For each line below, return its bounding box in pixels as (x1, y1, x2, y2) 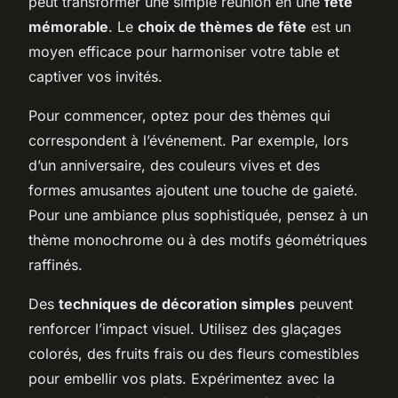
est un (306, 17, 351, 36)
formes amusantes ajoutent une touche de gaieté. (28, 180, 358, 199)
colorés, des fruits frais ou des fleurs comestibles (28, 344, 359, 362)
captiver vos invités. (28, 67, 163, 85)
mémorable (28, 17, 108, 36)
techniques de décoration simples (59, 294, 295, 313)
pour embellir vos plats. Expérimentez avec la (28, 369, 335, 387)
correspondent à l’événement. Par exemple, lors (28, 131, 348, 149)
